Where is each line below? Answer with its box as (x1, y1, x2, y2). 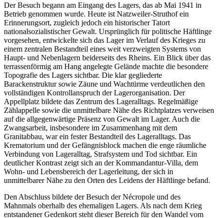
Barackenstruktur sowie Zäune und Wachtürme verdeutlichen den (4, 79, 205, 88)
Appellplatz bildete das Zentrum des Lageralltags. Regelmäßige (4, 97, 198, 106)
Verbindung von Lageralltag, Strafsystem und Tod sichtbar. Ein (4, 149, 197, 158)
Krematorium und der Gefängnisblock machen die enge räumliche (4, 141, 206, 149)
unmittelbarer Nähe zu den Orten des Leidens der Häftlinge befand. (4, 176, 210, 184)
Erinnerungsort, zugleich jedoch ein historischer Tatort (4, 18, 170, 27)
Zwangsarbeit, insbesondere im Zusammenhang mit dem (4, 123, 177, 132)
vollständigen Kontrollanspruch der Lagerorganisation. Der (4, 88, 185, 97)
